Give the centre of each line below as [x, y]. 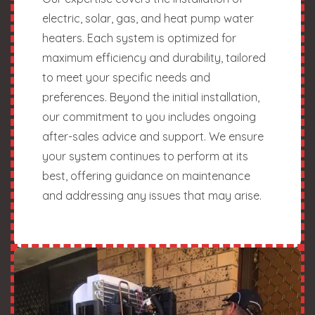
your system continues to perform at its [145, 156]
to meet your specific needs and [126, 77]
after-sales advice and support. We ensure [153, 136]
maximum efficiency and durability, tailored [154, 57]
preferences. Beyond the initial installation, [151, 97]
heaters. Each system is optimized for [139, 38]
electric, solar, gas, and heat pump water [148, 18]
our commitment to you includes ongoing [149, 116]
